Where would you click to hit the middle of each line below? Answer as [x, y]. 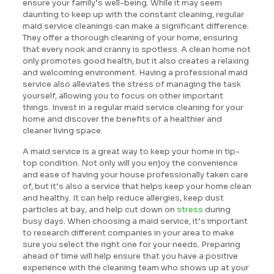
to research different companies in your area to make [128, 232]
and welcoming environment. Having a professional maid [135, 72]
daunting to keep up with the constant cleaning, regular [133, 14]
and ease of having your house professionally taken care [135, 174]
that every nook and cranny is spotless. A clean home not [136, 49]
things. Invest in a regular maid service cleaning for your [133, 107]
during [217, 209]
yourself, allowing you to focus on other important [123, 95]
